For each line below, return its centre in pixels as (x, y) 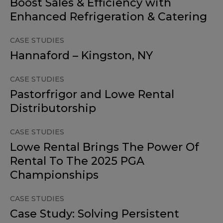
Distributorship (53, 109)
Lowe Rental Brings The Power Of (105, 147)
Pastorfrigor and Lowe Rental (92, 95)
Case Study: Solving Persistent (95, 214)
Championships (54, 175)
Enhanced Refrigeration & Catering (111, 17)
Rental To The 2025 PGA (77, 161)
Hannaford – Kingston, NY (81, 56)
